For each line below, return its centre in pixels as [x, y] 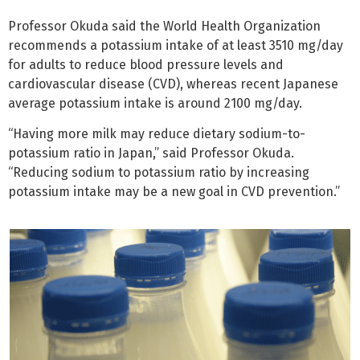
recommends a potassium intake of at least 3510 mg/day [176, 45]
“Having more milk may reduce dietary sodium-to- [157, 134]
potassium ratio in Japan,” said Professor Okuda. [151, 153]
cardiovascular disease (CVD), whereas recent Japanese [173, 84]
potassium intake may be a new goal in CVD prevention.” [174, 192]
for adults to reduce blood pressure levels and [146, 64]
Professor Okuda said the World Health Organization [164, 26]
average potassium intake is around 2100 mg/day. [155, 103]
